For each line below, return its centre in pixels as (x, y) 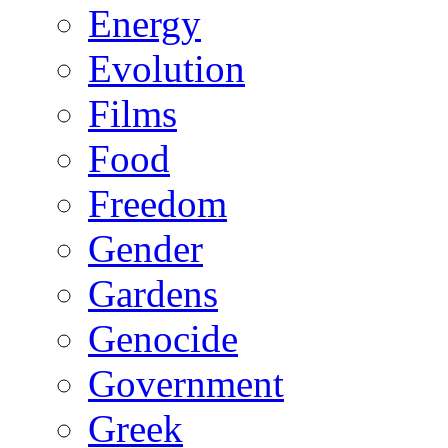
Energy (144, 23)
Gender (145, 248)
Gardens (153, 293)
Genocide (163, 338)
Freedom (157, 203)
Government (186, 383)
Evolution (166, 68)
